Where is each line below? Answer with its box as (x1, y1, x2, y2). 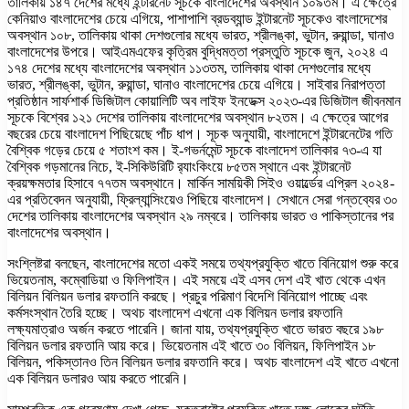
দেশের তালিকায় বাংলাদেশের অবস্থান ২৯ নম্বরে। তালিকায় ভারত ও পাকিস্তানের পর (7, 207, 393, 224)
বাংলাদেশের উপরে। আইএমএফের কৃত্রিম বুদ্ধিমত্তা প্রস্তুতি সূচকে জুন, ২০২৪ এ (7, 43, 388, 59)
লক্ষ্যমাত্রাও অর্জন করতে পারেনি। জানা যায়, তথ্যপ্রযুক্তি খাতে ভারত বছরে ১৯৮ (7, 320, 383, 337)
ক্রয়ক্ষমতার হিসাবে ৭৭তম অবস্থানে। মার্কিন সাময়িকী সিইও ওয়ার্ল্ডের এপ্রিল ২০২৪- (7, 174, 394, 191)
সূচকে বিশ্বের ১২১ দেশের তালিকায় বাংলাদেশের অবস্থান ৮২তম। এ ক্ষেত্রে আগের (7, 109, 388, 125)
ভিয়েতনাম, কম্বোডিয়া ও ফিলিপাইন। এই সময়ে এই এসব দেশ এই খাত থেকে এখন (7, 271, 385, 288)
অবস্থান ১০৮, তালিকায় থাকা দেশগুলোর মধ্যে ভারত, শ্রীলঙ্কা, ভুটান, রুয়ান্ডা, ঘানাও (7, 26, 394, 43)
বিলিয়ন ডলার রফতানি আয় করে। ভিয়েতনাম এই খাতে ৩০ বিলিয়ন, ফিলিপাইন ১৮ (7, 337, 375, 353)
